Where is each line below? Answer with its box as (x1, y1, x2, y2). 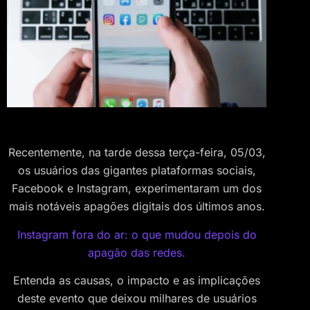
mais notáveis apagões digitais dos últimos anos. (8, 199, 265, 214)
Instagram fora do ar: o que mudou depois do (17, 227, 257, 241)
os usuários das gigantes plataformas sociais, (17, 163, 256, 178)
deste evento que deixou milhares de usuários (17, 291, 257, 305)
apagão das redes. (88, 245, 185, 259)
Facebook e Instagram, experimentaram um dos (12, 181, 262, 196)
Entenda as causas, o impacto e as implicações (13, 273, 260, 287)
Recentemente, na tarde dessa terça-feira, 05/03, (8, 145, 266, 160)
